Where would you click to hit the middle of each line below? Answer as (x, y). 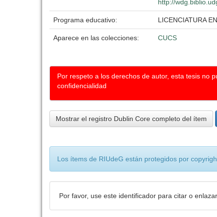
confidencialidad (82, 86)
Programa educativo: (86, 20)
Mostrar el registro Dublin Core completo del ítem (131, 119)
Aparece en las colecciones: (96, 38)
